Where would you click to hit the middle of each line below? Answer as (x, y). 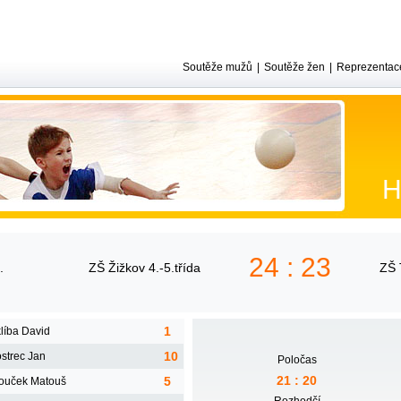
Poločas (297, 360)
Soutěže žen (294, 67)
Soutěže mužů (218, 67)
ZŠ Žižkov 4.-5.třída (145, 268)
